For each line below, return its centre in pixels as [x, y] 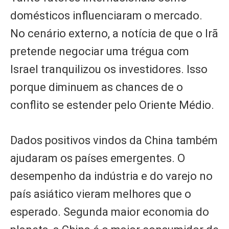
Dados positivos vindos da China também [114, 141]
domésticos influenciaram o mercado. [106, 16]
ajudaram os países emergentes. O [98, 158]
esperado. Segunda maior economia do [110, 212]
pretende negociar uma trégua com [100, 52]
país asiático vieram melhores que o [101, 194]
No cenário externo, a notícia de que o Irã [114, 34]
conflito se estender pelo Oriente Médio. [112, 105]
